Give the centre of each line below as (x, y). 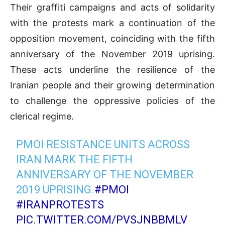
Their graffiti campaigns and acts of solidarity (113, 8)
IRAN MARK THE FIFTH (75, 160)
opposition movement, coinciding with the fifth (113, 39)
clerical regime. (42, 117)
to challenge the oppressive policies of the (113, 101)
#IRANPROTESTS (60, 205)
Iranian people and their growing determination (113, 85)
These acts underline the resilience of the (113, 70)
